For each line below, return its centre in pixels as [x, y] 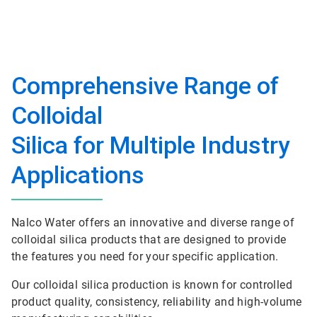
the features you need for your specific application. [147, 257]
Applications [78, 175]
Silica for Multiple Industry [151, 145]
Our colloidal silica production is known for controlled [152, 285]
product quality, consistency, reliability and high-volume [157, 302]
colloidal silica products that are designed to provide [149, 240]
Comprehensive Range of [145, 86]
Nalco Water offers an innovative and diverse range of [153, 223]
